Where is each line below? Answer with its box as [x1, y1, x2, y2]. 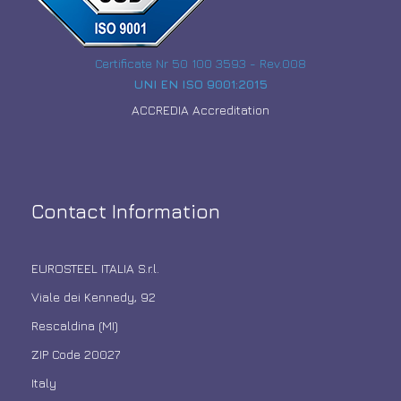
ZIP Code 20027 [31, 346, 120, 362]
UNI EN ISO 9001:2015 [133, 76, 268, 91]
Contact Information [31, 200, 220, 223]
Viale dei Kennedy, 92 [31, 289, 156, 304]
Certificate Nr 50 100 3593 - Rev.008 [95, 55, 306, 71]
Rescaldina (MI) [31, 318, 118, 333]
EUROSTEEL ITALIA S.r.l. [31, 260, 159, 276]
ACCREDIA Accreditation [132, 102, 269, 117]
